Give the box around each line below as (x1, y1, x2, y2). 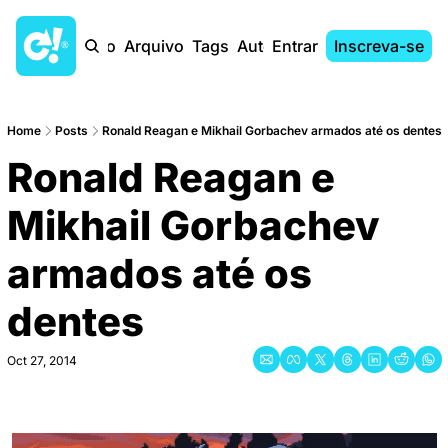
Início (75, 36, 116, 56)
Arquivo (124, 36, 184, 56)
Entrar (272, 36, 318, 56)
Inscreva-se (334, 36, 424, 56)
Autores (237, 36, 297, 56)
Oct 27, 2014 (6, 353, 77, 368)
